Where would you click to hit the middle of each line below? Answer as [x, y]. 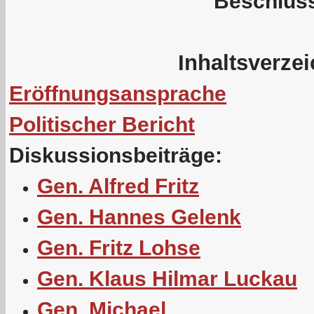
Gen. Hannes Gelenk [139, 217]
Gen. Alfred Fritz [118, 186]
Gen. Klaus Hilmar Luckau [167, 279]
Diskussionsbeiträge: [116, 155]
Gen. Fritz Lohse [119, 248]
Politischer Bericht [102, 124]
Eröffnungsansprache [118, 94]
